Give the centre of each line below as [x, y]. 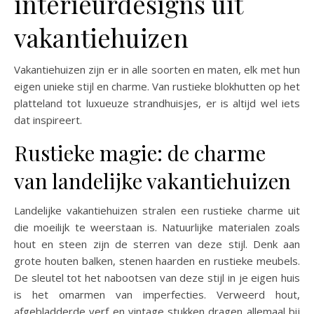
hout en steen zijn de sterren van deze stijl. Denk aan [157, 244]
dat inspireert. [48, 120]
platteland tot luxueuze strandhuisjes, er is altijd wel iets [157, 103]
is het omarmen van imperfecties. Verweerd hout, [157, 294]
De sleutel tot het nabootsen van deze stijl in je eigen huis [157, 278]
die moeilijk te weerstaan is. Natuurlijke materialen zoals [157, 227]
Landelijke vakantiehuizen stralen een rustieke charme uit [157, 210]
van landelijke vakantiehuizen [152, 181]
